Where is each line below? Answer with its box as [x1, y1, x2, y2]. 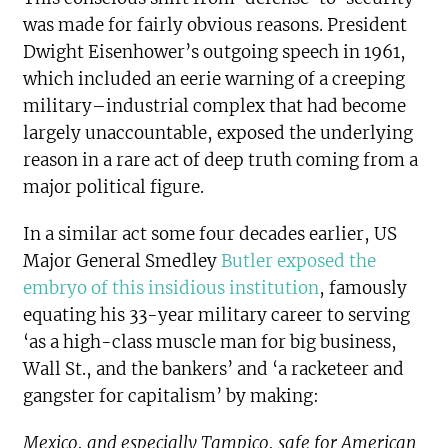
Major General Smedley [23, 250, 222, 273]
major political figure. [23, 176, 205, 199]
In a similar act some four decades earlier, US [23, 223, 398, 246]
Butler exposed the [221, 250, 377, 273]
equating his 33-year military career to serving [23, 304, 411, 327]
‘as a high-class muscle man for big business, [23, 331, 398, 354]
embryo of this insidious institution [23, 277, 320, 300]
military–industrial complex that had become [23, 95, 407, 118]
